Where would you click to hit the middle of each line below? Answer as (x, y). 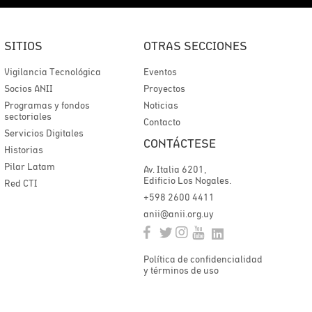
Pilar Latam (30, 166)
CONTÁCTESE (180, 143)
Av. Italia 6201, (175, 169)
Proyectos (164, 88)
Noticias (161, 105)
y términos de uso (181, 270)
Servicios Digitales (44, 133)
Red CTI (21, 183)
